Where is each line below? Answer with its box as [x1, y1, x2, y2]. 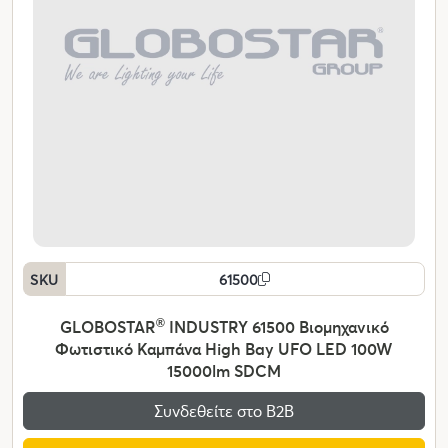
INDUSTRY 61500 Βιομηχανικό [164, 316, 389, 338]
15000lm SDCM [167, 360, 281, 382]
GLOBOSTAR [59, 316, 156, 338]
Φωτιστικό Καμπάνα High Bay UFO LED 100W [55, 338, 393, 360]
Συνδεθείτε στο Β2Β [154, 400, 294, 422]
